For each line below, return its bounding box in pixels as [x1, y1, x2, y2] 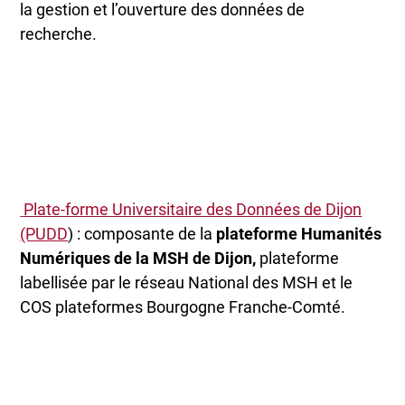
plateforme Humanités [216, 223, 382, 243]
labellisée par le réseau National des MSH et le [20, 272, 353, 292]
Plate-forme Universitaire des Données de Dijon [24, 199, 363, 219]
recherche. [20, 24, 101, 43]
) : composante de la [68, 223, 217, 243]
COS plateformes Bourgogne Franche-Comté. [20, 297, 346, 316]
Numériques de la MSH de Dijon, [20, 248, 257, 268]
